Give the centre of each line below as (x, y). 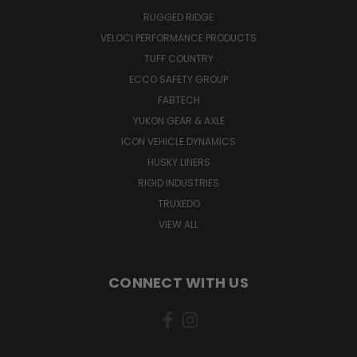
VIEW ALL (178, 224)
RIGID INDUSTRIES (178, 182)
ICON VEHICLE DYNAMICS (178, 141)
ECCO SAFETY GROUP (178, 79)
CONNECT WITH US (178, 282)
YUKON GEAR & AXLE (178, 120)
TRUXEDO (178, 203)
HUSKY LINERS (178, 162)
